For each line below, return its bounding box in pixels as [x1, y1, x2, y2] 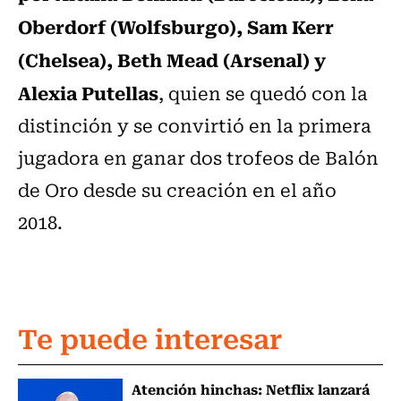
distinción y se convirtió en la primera [18, 111, 371, 140]
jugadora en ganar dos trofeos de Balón [18, 143, 379, 172]
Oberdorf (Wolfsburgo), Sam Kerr [18, 12, 334, 41]
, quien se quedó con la [158, 79, 368, 107]
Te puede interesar [18, 316, 282, 359]
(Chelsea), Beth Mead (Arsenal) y [18, 45, 326, 74]
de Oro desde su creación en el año [18, 175, 337, 204]
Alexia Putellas [18, 78, 158, 107]
